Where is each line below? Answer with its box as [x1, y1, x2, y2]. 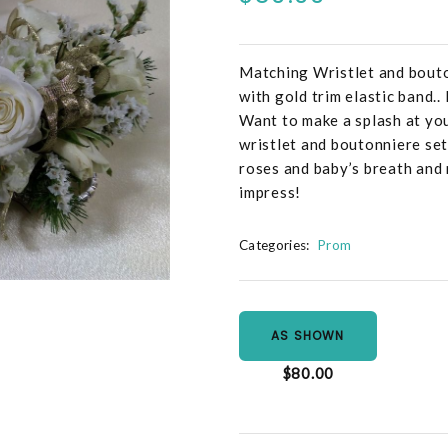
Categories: [239, 237, 310, 254]
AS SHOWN [271, 327, 345, 345]
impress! [239, 183, 301, 202]
